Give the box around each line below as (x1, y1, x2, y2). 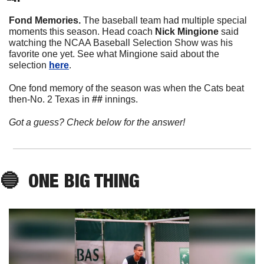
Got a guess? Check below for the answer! (9, 117, 185, 127)
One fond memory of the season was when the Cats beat (9, 82, 244, 93)
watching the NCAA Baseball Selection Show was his (9, 37, 233, 48)
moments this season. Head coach (9, 26, 155, 37)
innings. (103, 94, 140, 104)
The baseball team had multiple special (83, 15, 247, 25)
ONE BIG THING (19, 169, 140, 192)
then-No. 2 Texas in (9, 94, 92, 104)
